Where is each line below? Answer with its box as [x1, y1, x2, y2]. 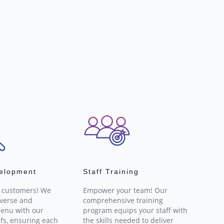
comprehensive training [83, 195, 163, 205]
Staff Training [83, 167, 139, 176]
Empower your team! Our [83, 185, 168, 195]
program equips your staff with [83, 205, 188, 215]
